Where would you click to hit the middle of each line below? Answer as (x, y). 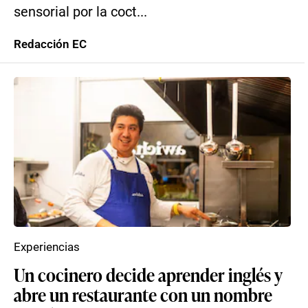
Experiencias (47, 247)
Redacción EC (50, 44)
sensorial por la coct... (80, 12)
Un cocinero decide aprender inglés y (148, 274)
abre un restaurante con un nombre (143, 294)
